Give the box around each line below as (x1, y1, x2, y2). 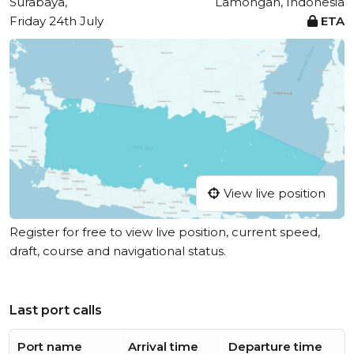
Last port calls (9, 303, 102, 318)
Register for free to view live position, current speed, (9, 224, 320, 240)
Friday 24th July (9, 13, 104, 28)
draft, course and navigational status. (9, 243, 226, 259)
